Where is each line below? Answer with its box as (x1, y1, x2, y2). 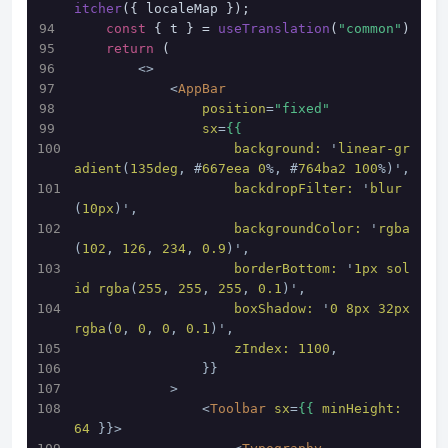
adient (74, 161, 122, 176)
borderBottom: (234, 261, 338, 276)
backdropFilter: (234, 181, 354, 196)
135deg (130, 161, 178, 176)
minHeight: (322, 401, 402, 416)
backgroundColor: (234, 221, 362, 236)
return (106, 41, 154, 56)
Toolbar (210, 401, 266, 416)
